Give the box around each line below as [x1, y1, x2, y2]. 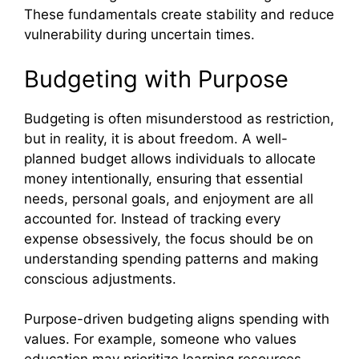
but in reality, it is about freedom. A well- [24, 130, 288, 147]
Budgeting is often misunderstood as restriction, [24, 110, 334, 127]
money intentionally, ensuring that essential [24, 170, 303, 187]
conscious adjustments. [24, 270, 176, 287]
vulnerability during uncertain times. [24, 26, 255, 43]
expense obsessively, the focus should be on [24, 230, 313, 247]
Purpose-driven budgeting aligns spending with [24, 311, 329, 328]
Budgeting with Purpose [24, 64, 288, 93]
